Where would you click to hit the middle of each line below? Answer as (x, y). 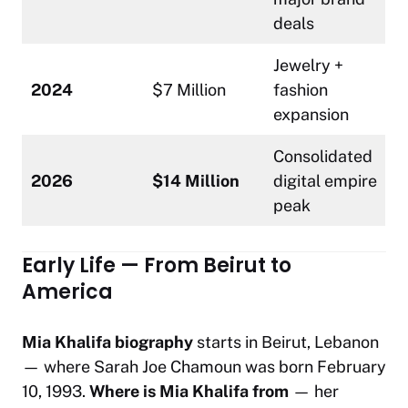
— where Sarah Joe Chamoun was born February (204, 367)
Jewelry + (308, 66)
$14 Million (196, 181)
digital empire (325, 181)
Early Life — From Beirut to (157, 266)
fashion (301, 90)
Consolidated (323, 157)
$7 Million (189, 90)
